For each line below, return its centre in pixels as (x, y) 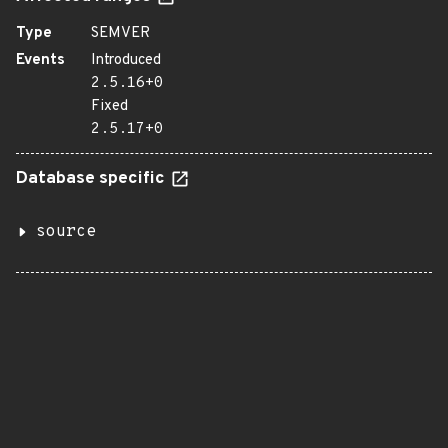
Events (40, 60)
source (66, 232)
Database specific (92, 179)
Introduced (126, 60)
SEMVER (120, 33)
